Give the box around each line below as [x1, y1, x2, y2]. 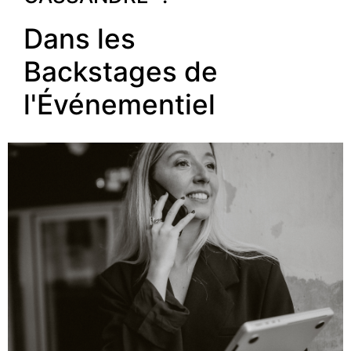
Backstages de [24, 54, 218, 88]
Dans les [24, 21, 136, 55]
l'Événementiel [24, 87, 215, 121]
